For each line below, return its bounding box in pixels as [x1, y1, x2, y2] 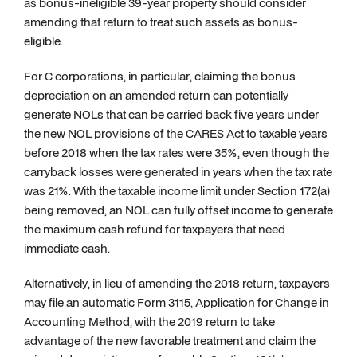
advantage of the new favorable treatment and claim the [24, 332, 316, 349]
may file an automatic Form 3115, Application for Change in [24, 294, 329, 311]
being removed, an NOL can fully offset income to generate [24, 202, 333, 218]
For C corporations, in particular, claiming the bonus [24, 68, 296, 84]
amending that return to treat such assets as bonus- [24, 14, 298, 30]
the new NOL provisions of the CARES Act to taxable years [24, 125, 328, 142]
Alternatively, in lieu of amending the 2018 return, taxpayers [24, 275, 330, 292]
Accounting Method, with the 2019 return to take [24, 313, 275, 330]
